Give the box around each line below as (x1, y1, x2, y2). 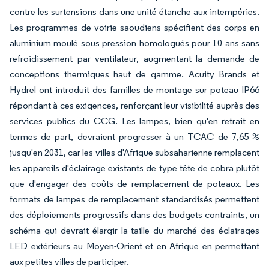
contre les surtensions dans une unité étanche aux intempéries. (10, 6, 259, 17)
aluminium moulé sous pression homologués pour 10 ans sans (10, 37, 259, 49)
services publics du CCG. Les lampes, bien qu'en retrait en (10, 115, 259, 127)
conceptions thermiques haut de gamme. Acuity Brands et (10, 68, 259, 80)
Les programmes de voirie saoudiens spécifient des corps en (10, 22, 259, 33)
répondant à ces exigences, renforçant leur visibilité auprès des (10, 100, 259, 111)
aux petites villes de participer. (10, 256, 129, 267)
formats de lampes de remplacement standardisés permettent (10, 193, 259, 205)
